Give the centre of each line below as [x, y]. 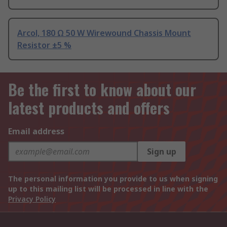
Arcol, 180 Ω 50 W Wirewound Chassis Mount [104, 33]
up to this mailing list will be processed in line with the [108, 189]
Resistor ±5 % [44, 45]
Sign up [162, 152]
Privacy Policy [32, 199]
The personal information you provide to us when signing [113, 179]
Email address [36, 131]
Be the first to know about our [102, 90]
